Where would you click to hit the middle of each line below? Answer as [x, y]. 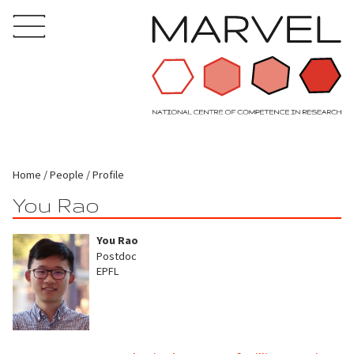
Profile [108, 174]
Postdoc [117, 256]
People [67, 174]
